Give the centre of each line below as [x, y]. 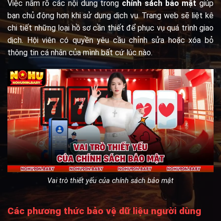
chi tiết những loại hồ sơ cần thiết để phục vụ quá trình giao [110, 28]
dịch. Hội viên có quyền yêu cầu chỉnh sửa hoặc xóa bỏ [110, 40]
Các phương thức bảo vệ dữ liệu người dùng [104, 211]
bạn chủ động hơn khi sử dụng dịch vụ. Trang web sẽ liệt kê [110, 16]
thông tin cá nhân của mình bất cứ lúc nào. [80, 53]
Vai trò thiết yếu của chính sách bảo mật [110, 181]
